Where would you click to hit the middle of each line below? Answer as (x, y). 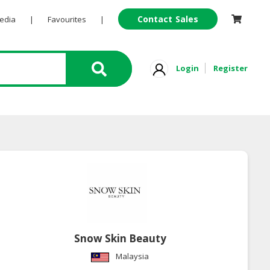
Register (231, 68)
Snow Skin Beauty (120, 239)
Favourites (67, 19)
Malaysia (133, 256)
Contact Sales (168, 19)
